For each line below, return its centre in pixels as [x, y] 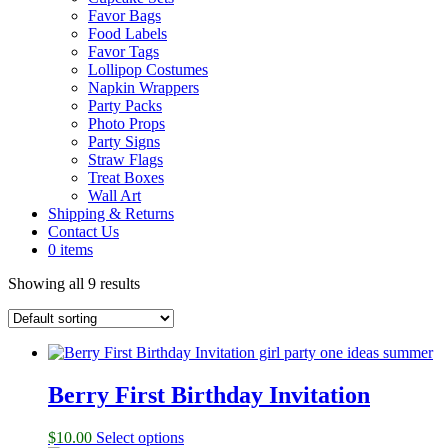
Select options [140, 437]
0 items [70, 249]
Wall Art [114, 195]
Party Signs [124, 141]
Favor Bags [124, 15]
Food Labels [127, 33]
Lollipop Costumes [148, 69]
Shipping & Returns [111, 213]
